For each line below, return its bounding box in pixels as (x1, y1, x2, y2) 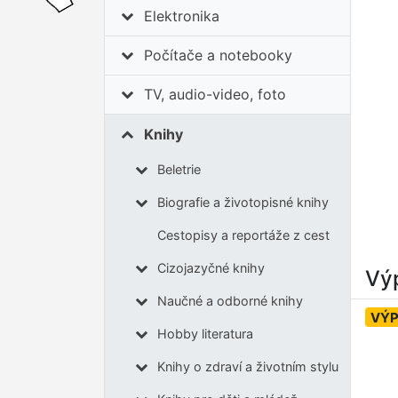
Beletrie (156, 162, 201, 178)
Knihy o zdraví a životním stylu (156, 359, 338, 375)
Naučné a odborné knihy (156, 293, 303, 309)
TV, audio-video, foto (144, 85, 287, 104)
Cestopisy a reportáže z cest (156, 227, 330, 243)
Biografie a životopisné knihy (156, 195, 329, 211)
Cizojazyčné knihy (156, 260, 265, 276)
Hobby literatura (156, 326, 253, 342)
